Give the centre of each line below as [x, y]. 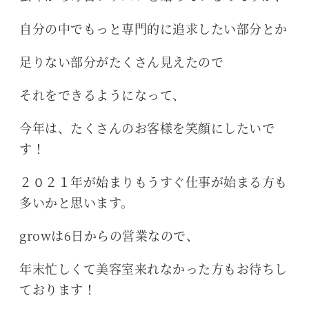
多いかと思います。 [77, 202]
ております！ [58, 289]
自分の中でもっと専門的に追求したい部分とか [153, 29]
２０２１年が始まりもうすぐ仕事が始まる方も [153, 182]
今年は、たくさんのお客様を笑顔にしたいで [147, 128]
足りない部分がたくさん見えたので [122, 62]
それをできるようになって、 [102, 95]
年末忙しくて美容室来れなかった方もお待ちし [153, 269]
